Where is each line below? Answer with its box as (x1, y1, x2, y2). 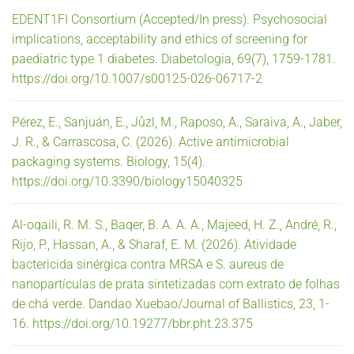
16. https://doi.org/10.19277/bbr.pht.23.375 (12, 315, 253, 331)
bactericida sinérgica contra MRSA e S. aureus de (12, 256, 284, 272)
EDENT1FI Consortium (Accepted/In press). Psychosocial (12, 11, 327, 27)
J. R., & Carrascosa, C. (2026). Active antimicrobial (12, 134, 289, 149)
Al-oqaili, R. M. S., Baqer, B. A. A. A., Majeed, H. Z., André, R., (12, 217, 337, 232)
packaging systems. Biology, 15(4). (12, 153, 205, 169)
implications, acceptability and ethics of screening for (12, 31, 307, 47)
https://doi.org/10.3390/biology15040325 (12, 173, 243, 189)
